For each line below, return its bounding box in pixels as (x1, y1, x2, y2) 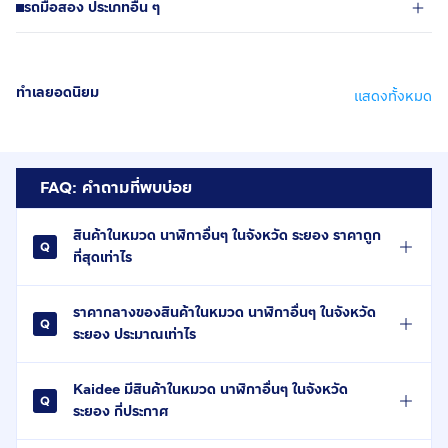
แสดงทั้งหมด (354, 85, 432, 107)
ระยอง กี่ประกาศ (73, 400, 169, 422)
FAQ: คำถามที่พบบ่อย (40, 175, 192, 199)
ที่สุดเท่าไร (73, 246, 132, 268)
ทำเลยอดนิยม (16, 81, 99, 103)
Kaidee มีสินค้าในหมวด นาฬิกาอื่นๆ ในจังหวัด (73, 378, 348, 400)
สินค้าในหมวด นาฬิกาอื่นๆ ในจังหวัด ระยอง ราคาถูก (73, 224, 381, 246)
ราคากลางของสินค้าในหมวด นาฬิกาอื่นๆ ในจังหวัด (73, 301, 376, 323)
